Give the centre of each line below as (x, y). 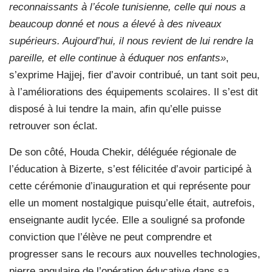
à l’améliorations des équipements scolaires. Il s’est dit (134, 92)
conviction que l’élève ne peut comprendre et (110, 237)
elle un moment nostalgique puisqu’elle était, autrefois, (132, 203)
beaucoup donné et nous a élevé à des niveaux (115, 24)
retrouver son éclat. (53, 126)
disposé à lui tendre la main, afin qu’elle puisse (115, 109)
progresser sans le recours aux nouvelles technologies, (135, 254)
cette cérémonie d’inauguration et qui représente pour (130, 186)
